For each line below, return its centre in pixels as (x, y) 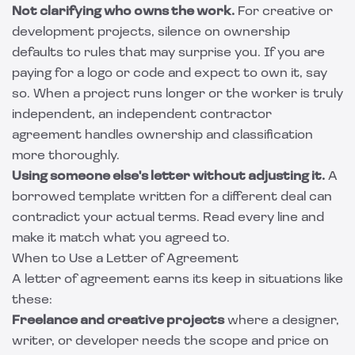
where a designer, (282, 321)
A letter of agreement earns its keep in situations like (177, 280)
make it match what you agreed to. (121, 239)
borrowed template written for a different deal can (172, 197)
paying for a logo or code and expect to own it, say (170, 74)
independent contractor (194, 115)
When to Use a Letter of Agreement (125, 259)
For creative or (284, 12)
